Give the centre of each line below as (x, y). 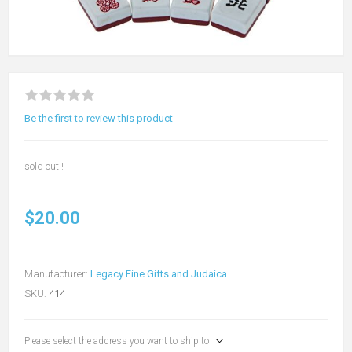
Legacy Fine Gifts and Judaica (159, 273)
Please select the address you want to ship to (117, 341)
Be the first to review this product (99, 118)
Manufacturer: (56, 273)
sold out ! (44, 166)
